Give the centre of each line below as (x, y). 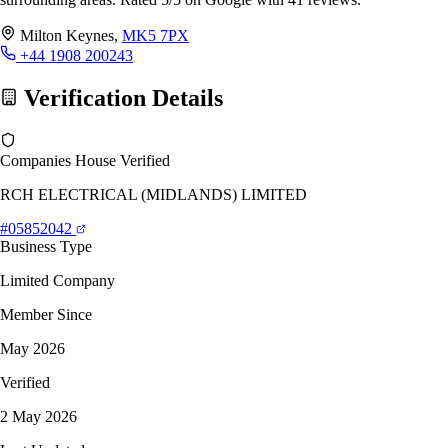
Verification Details (120, 97)
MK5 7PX (155, 35)
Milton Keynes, (71, 35)
